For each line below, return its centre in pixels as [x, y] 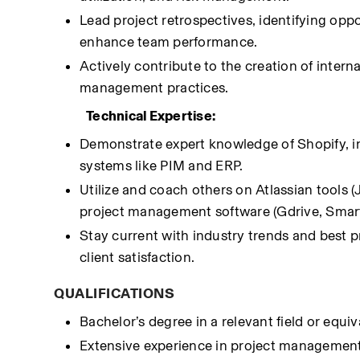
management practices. [154, 88]
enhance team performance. [169, 42]
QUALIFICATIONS [115, 293]
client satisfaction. [137, 257]
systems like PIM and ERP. [162, 166]
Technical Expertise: [151, 116]
